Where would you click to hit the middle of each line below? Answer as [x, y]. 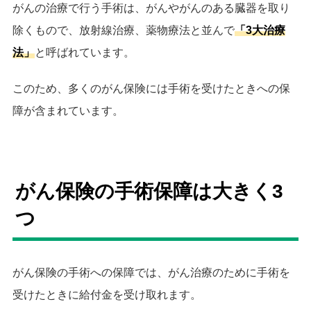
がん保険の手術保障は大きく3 [149, 191]
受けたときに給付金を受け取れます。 [107, 294]
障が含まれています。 [68, 110]
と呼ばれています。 [85, 52]
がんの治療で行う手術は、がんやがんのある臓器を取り [151, 8]
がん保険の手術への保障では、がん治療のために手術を [151, 272]
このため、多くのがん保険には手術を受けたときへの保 [151, 88]
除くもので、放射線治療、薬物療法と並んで [124, 30]
